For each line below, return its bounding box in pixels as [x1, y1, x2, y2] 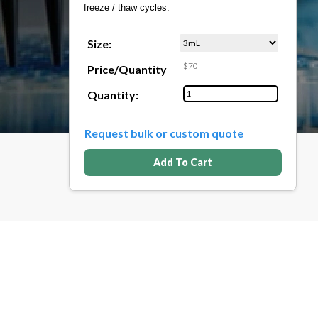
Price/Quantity [87, 62, 167, 77]
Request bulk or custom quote [84, 126, 243, 141]
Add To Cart [153, 156, 212, 169]
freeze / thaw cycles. [84, 2, 170, 13]
